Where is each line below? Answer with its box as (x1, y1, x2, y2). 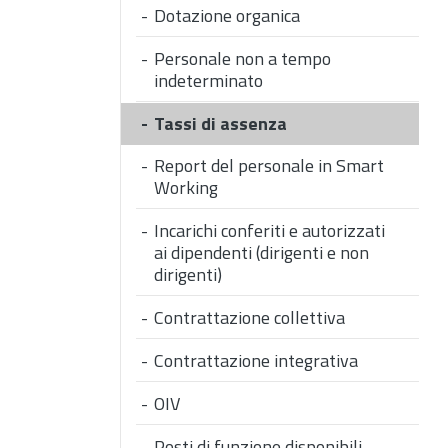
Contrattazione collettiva (154, 304, 345, 332)
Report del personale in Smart (154, 152, 384, 180)
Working (154, 174, 218, 202)
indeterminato (154, 67, 263, 95)
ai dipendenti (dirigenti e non (154, 239, 369, 267)
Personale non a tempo (154, 45, 331, 73)
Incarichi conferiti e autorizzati (154, 217, 385, 245)
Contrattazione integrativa (154, 347, 358, 375)
